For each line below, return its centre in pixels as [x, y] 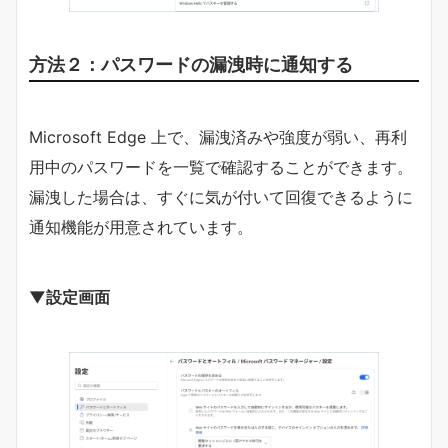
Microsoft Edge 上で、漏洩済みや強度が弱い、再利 [218, 136]
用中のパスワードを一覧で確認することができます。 [221, 166]
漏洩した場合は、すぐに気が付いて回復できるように [221, 196]
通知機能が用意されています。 [141, 226]
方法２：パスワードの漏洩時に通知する [191, 63]
